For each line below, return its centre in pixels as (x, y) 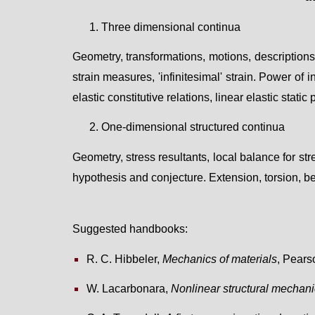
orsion (282, 177)
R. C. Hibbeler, (124, 259)
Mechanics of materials (219, 259)
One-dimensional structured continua (193, 127)
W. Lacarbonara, (128, 288)
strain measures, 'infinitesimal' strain (162, 77)
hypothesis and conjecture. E (144, 177)
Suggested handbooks (128, 229)
